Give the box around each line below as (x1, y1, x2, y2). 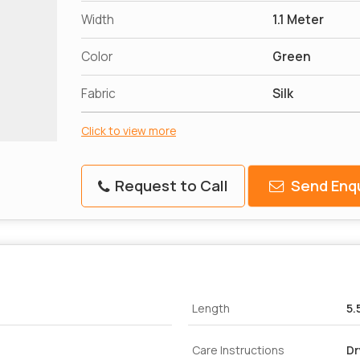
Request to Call (112, 175, 228, 197)
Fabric (81, 85, 116, 103)
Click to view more (81, 123, 176, 139)
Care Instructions (192, 342, 284, 358)
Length (192, 301, 230, 317)
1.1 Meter (272, 11, 324, 29)
